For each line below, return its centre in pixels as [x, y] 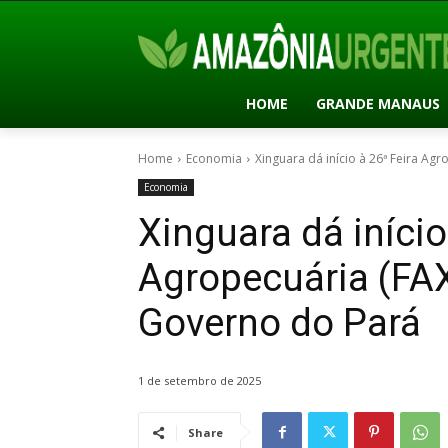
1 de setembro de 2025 [199, 381]
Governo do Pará [279, 322]
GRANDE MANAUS [377, 103]
